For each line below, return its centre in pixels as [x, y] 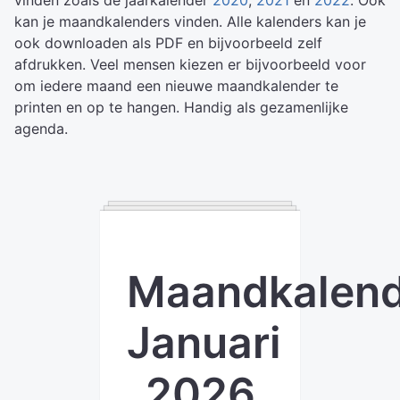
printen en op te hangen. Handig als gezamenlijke [181, 107]
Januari [204, 342]
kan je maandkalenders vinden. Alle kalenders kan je [190, 21]
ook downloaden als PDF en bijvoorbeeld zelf [168, 43]
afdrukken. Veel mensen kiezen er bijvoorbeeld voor [190, 64]
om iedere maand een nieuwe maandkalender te [176, 86]
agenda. [41, 129]
